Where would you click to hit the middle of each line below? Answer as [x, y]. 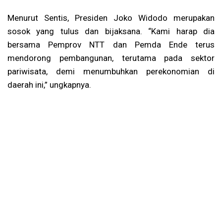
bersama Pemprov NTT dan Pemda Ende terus [111, 44]
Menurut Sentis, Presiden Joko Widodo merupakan [111, 18]
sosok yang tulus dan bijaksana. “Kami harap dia [111, 31]
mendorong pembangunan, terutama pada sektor [111, 58]
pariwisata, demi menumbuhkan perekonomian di [111, 71]
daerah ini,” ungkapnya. [49, 84]
